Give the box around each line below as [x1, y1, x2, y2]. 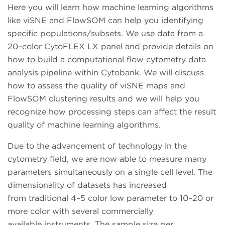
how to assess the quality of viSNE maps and [8, 81, 185, 91]
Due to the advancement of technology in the [8, 141, 187, 151]
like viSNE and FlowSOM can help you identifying [8, 16, 203, 26]
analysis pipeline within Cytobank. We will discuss [8, 68, 204, 78]
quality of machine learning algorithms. [8, 120, 161, 130]
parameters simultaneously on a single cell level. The [8, 167, 212, 177]
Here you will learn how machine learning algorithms [8, 3, 213, 13]
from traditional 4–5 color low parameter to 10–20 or [8, 193, 213, 203]
